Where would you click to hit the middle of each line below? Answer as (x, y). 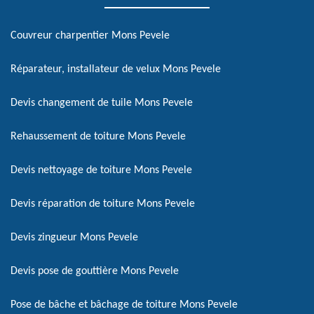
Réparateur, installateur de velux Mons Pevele (116, 69)
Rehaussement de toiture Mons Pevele (98, 137)
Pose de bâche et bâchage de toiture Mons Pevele (124, 305)
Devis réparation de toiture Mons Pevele (103, 204)
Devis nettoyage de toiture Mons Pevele (101, 170)
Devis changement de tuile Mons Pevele (102, 103)
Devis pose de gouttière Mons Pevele (95, 271)
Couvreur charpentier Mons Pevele (90, 36)
